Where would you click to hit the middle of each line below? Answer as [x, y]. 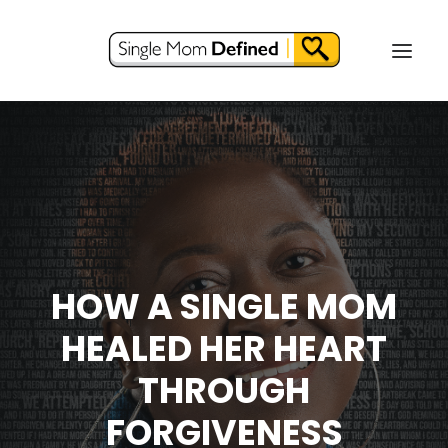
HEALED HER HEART [224, 348]
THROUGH [224, 390]
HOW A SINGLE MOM [224, 306]
